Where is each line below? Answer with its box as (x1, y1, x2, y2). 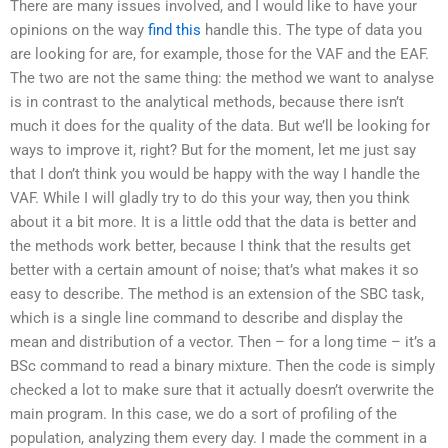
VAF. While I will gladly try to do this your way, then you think (10, 189, 410, 208)
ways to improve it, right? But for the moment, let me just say (10, 141, 416, 160)
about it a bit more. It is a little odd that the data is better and (10, 213, 416, 232)
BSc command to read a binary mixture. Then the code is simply (10, 357, 435, 376)
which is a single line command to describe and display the (10, 309, 403, 328)
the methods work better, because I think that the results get (10, 237, 411, 256)
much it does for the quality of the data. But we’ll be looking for (10, 117, 430, 136)
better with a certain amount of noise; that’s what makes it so (10, 261, 419, 280)
